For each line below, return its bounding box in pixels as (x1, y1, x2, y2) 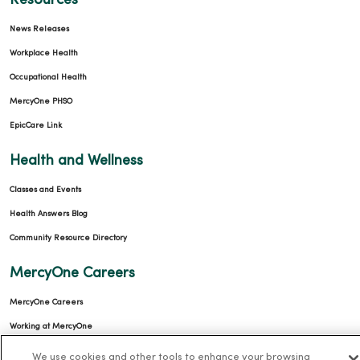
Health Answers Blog (10, 211, 88, 219)
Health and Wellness (10, 154, 143, 169)
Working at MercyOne (10, 323, 92, 331)
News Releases (10, 26, 69, 34)
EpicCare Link (10, 122, 62, 130)
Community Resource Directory (10, 235, 127, 243)
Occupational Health (10, 74, 87, 82)
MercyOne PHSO (10, 98, 72, 106)
